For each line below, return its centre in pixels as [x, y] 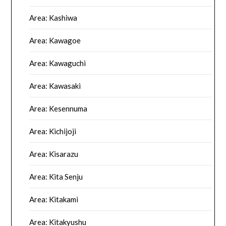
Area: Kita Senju [56, 177]
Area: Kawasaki [55, 86]
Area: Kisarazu [54, 154]
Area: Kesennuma [59, 109]
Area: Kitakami [54, 200]
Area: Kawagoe [55, 41]
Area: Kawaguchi [58, 63]
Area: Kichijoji [53, 131]
